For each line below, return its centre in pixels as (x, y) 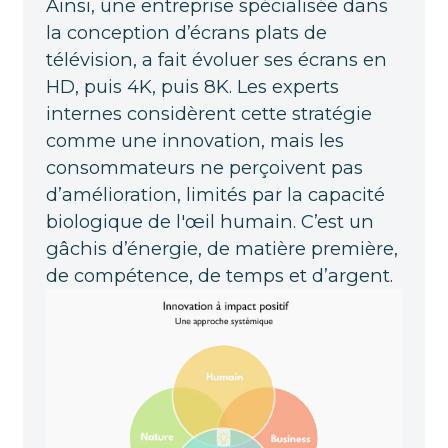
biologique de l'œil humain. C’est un (209, 221)
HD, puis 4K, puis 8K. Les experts (192, 86)
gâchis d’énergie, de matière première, (221, 248)
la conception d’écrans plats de (186, 32)
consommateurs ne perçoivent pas (204, 167)
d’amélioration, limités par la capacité (215, 194)
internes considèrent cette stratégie (208, 113)
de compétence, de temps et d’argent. (219, 275)
